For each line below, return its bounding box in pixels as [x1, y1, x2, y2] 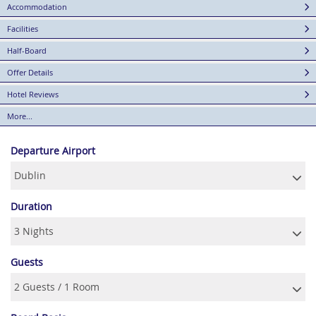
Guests [11, 255, 43, 269]
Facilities [7, 23, 38, 34]
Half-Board [7, 44, 47, 56]
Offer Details [7, 66, 53, 78]
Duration [11, 199, 52, 213]
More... [7, 110, 32, 121]
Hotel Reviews [7, 88, 59, 99]
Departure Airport [11, 143, 95, 157]
